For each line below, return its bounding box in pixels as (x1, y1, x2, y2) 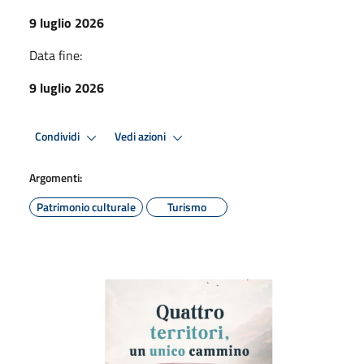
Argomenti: (29, 168, 82, 186)
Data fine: (29, 45, 82, 65)
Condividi (35, 128, 82, 146)
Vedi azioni (115, 128, 168, 146)
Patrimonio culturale (37, 197, 136, 215)
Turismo (167, 197, 206, 215)
